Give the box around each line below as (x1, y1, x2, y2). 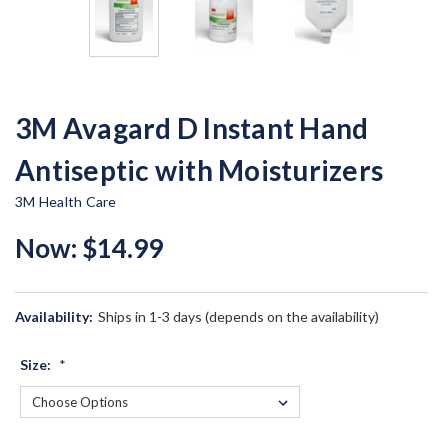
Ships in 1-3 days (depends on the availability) (97, 307, 379, 325)
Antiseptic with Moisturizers (15, 152, 383, 187)
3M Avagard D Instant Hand (15, 110, 369, 145)
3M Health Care (15, 192, 117, 210)
